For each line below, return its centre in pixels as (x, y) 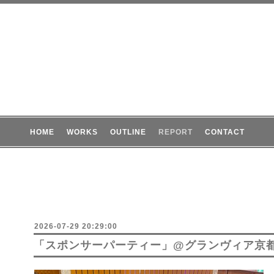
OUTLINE (128, 132)
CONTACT (224, 132)
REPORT (175, 132)
